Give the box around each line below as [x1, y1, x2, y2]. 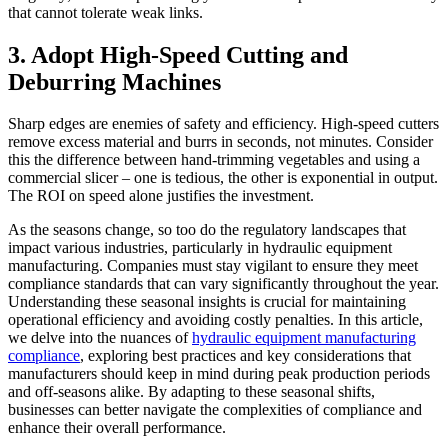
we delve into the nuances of [8, 329, 192, 347]
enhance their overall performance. [8, 419, 226, 437]
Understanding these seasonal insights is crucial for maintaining [8, 293, 406, 311]
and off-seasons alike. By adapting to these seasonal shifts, [8, 383, 375, 401]
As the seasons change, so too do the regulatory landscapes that [8, 221, 406, 239]
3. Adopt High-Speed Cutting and [8, 41, 348, 68]
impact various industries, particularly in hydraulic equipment [8, 239, 392, 257]
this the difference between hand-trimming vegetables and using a [8, 151, 420, 169]
